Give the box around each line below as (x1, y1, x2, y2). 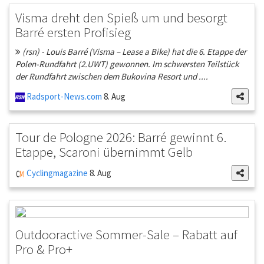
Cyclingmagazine (25, 167, 88, 179)
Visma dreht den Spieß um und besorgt (15, 9, 227, 27)
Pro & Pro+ (15, 240, 72, 258)
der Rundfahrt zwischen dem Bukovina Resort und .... (15, 71, 208, 82)
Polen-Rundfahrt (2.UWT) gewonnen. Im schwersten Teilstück (15, 58, 239, 70)
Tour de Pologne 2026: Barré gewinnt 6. (15, 128, 226, 146)
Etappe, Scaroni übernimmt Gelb (15, 143, 193, 161)
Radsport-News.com (25, 91, 102, 103)
